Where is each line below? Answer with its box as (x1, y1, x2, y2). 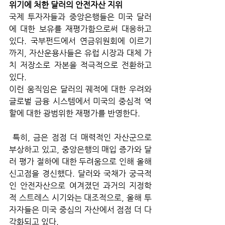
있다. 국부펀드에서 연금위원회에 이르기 (9, 36, 152, 46)
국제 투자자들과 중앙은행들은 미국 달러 (9, 12, 152, 22)
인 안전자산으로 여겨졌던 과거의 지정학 (9, 180, 152, 190)
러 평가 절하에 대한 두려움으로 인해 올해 (9, 156, 152, 166)
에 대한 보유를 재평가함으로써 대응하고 (9, 24, 152, 34)
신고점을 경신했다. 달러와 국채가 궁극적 (9, 168, 152, 178)
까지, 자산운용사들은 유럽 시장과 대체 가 (9, 48, 152, 58)
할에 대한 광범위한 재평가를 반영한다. (9, 108, 140, 118)
